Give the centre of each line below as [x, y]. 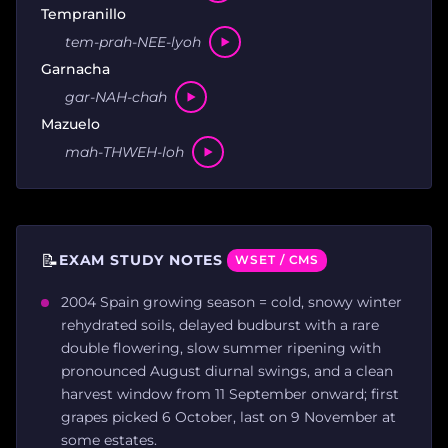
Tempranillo [83, 14]
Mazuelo [70, 124]
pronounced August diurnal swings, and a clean [227, 371]
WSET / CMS [277, 260]
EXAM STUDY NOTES [141, 260]
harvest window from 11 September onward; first [230, 394]
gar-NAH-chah [116, 96]
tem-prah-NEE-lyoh [133, 41]
